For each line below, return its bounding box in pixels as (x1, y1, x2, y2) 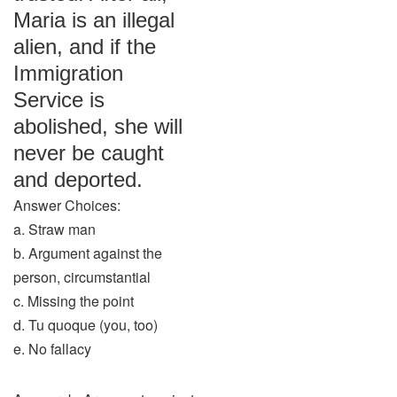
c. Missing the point (13, 291, 134, 311)
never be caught (13, 141, 164, 165)
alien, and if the (13, 35, 156, 58)
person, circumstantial (13, 267, 151, 287)
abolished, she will (13, 114, 183, 138)
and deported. (13, 167, 143, 191)
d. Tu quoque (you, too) (13, 315, 158, 335)
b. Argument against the (13, 243, 162, 263)
